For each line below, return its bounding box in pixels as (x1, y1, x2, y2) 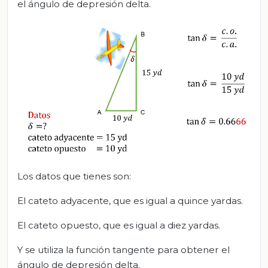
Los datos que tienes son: (17, 170, 131, 182)
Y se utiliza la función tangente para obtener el (17, 244, 230, 256)
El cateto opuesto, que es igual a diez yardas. (17, 220, 220, 232)
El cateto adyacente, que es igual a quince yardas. (17, 195, 243, 207)
